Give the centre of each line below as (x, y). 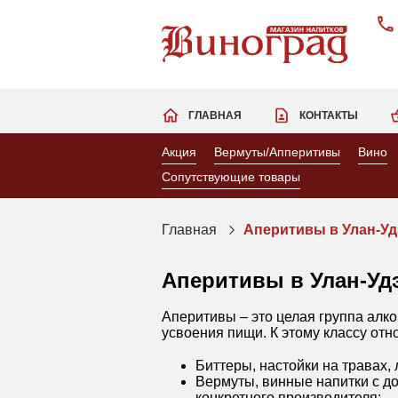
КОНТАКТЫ (329, 115)
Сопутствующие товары (231, 176)
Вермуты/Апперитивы (277, 151)
